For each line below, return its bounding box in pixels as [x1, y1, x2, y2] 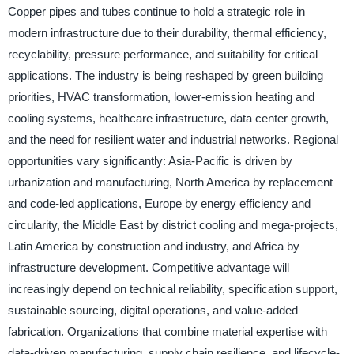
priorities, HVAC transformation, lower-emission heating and [7, 90, 314, 104]
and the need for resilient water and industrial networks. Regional [7, 133, 338, 147]
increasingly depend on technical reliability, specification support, [7, 282, 337, 296]
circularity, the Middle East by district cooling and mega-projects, [7, 218, 338, 232]
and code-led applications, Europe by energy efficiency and [7, 197, 311, 211]
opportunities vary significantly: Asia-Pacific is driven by [7, 154, 292, 168]
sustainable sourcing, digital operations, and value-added [7, 303, 298, 318]
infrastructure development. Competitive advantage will [7, 261, 289, 275]
